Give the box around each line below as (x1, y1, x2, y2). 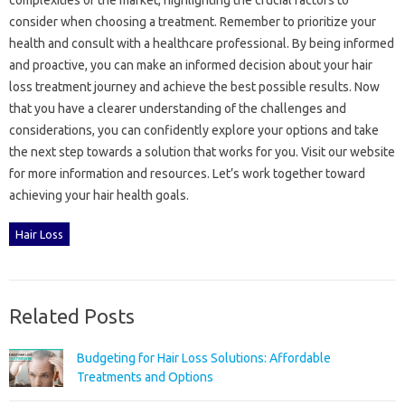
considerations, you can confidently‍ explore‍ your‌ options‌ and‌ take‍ (9, 122, 379, 137)
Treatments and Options (77, 369, 213, 384)
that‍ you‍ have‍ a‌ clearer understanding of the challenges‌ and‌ (9, 100, 346, 116)
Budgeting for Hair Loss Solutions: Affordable (77, 350, 331, 365)
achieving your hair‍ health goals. (9, 187, 189, 202)
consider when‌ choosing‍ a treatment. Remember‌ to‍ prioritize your (9, 14, 376, 29)
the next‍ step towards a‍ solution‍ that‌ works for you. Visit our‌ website (9, 144, 395, 159)
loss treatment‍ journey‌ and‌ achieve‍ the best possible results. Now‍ (9, 79, 380, 94)
